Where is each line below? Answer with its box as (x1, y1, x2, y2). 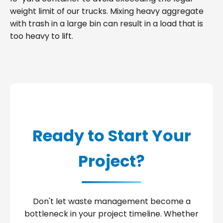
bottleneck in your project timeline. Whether (24, 208, 199, 220)
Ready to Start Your (32, 124, 191, 147)
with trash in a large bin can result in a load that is (10, 17, 203, 29)
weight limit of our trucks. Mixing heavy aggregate (10, 5, 204, 17)
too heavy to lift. (10, 30, 73, 42)
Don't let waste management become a (32, 195, 191, 207)
